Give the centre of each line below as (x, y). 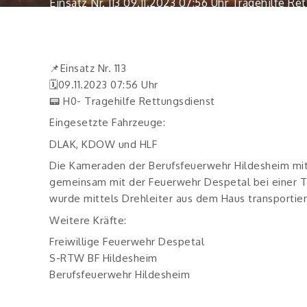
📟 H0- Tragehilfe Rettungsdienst (132, 101)
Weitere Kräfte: (88, 220)
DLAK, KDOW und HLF (103, 144)
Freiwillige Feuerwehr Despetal (127, 242)
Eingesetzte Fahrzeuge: (107, 122)
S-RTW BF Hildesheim (103, 258)
